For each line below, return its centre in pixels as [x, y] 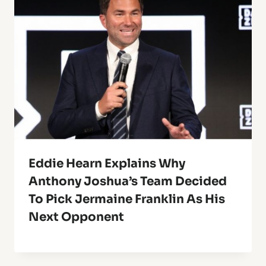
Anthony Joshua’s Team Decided [128, 181]
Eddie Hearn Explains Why [107, 163]
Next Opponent [76, 217]
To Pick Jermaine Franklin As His [127, 199]
